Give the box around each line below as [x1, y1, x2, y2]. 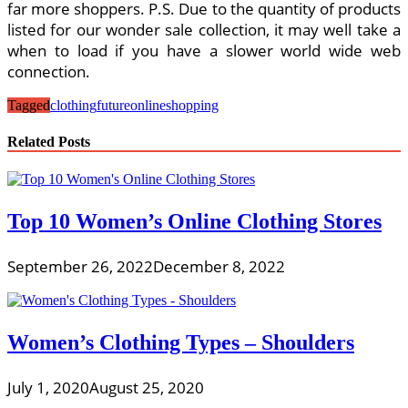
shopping [166, 97, 219, 114]
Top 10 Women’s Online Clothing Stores [7, 209, 382, 233]
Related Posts [7, 133, 90, 149]
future [97, 97, 130, 114]
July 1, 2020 [7, 376, 89, 398]
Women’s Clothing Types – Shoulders [7, 330, 354, 354]
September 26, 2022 [7, 255, 153, 277]
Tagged [7, 97, 50, 114]
